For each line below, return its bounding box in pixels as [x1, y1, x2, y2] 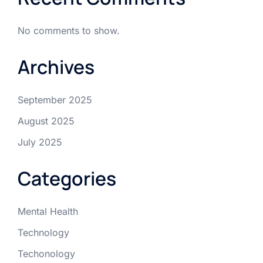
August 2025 [18, 115, 75, 127]
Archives [18, 54, 95, 80]
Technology [18, 227, 69, 239]
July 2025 [18, 136, 62, 149]
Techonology [18, 248, 75, 260]
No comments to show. [18, 25, 120, 37]
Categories [18, 166, 116, 192]
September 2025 [18, 94, 92, 106]
